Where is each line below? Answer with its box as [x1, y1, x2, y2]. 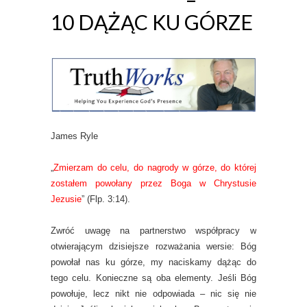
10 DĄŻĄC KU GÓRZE [51, 10, 253, 35]
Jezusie [51, 194, 82, 205]
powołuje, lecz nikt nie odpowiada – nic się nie [51, 288, 256, 299]
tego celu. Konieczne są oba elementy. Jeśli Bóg [51, 273, 256, 284]
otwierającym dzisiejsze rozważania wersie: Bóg [51, 241, 256, 252]
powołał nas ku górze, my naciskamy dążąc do [51, 257, 256, 268]
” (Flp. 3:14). [82, 194, 130, 205]
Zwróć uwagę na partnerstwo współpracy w [51, 225, 256, 236]
